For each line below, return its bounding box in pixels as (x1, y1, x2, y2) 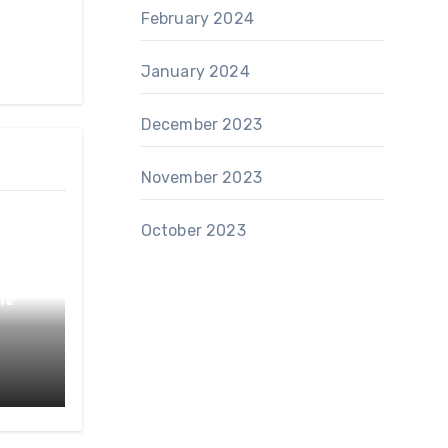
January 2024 (140, 62, 250, 81)
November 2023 (140, 168, 263, 187)
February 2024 (140, 9, 255, 28)
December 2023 (140, 115, 263, 134)
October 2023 (140, 221, 246, 240)
